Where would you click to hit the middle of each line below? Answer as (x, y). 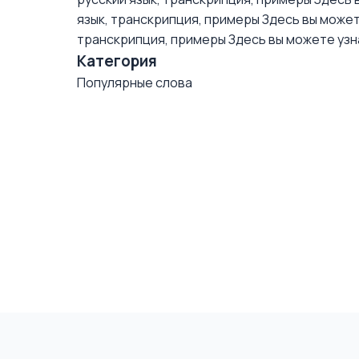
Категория (117, 61)
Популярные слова (135, 83)
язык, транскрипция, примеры (168, 19)
